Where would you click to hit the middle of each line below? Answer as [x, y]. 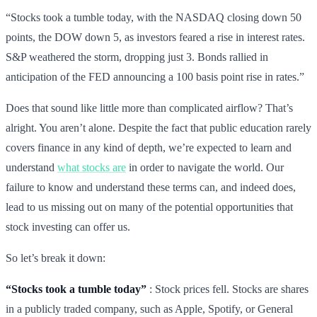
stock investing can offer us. [68, 226]
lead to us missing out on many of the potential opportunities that [149, 207]
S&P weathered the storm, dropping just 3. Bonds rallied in [137, 57]
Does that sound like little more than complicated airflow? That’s [149, 108]
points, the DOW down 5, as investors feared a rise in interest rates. [155, 37]
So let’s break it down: [56, 258]
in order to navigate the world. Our [205, 167]
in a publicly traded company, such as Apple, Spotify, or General [149, 309]
